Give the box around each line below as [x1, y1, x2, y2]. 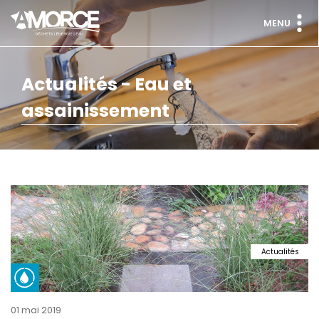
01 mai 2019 [11, 303, 61, 317]
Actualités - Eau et [21, 72, 192, 97]
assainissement [21, 98, 169, 123]
